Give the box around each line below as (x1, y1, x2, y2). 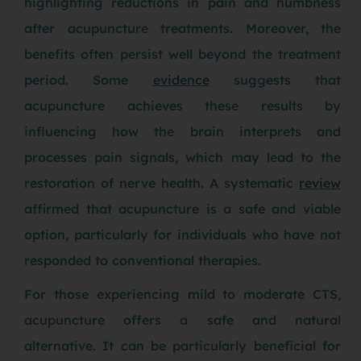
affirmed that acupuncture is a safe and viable (24, 200, 341, 217)
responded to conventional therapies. (24, 251, 261, 268)
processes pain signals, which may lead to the (24, 148, 341, 165)
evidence (152, 71, 210, 88)
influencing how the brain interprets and (24, 122, 341, 139)
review (299, 174, 341, 191)
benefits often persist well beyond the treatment (24, 45, 341, 62)
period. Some (24, 71, 153, 88)
